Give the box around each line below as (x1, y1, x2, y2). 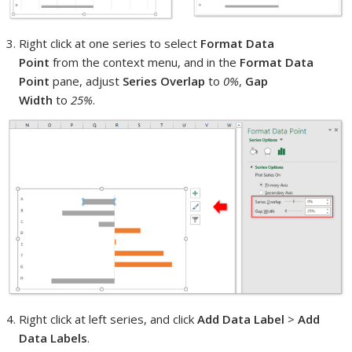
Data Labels (19, 329, 88, 346)
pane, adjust (49, 72, 123, 89)
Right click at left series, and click (19, 310, 198, 327)
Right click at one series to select (19, 35, 198, 51)
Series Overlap (123, 72, 206, 89)
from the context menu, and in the (49, 53, 240, 70)
